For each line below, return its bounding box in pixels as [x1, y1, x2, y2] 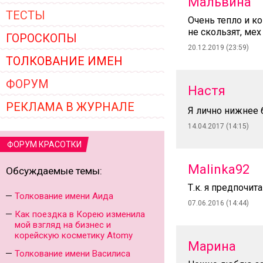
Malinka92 [188, 162, 249, 177]
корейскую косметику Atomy [15, 230, 133, 241]
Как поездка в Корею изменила [15, 209, 145, 220]
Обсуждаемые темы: [6, 165, 102, 177]
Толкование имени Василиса [15, 248, 130, 259]
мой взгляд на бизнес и [15, 220, 111, 230]
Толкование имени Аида [15, 191, 113, 201]
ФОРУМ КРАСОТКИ [7, 140, 82, 149]
